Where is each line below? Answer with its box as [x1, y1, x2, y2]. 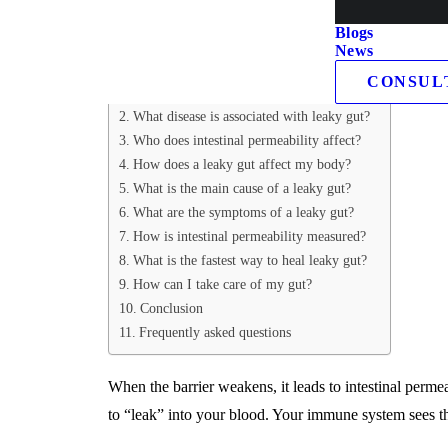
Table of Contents [119, 49, 255, 70]
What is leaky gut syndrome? [132, 84, 297, 100]
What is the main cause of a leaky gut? [132, 180, 351, 196]
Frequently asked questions [138, 324, 291, 340]
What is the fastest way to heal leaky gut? [132, 252, 367, 268]
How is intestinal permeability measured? [132, 228, 366, 244]
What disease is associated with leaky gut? [132, 108, 370, 124]
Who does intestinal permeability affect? [132, 132, 361, 148]
